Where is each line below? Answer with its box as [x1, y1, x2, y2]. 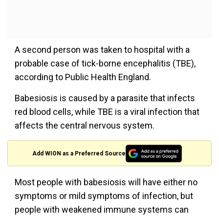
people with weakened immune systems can [15, 204, 189, 215]
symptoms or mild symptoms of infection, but [15, 191, 193, 201]
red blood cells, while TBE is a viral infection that [15, 107, 199, 117]
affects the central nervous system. [15, 120, 154, 131]
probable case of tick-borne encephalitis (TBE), [15, 58, 196, 68]
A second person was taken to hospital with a [15, 44, 190, 55]
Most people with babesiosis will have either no [15, 177, 197, 188]
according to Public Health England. [15, 72, 151, 82]
